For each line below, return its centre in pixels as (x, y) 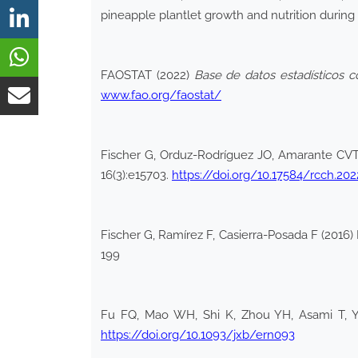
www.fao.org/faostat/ (161, 95)
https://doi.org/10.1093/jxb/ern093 (198, 334)
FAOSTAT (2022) (147, 75)
